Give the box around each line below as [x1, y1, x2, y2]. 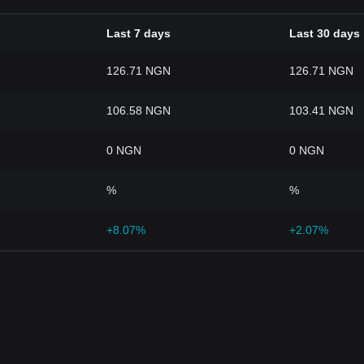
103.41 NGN [289, 104, 353, 117]
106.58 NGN [106, 104, 171, 117]
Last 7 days [106, 27, 171, 41]
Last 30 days [289, 27, 360, 41]
